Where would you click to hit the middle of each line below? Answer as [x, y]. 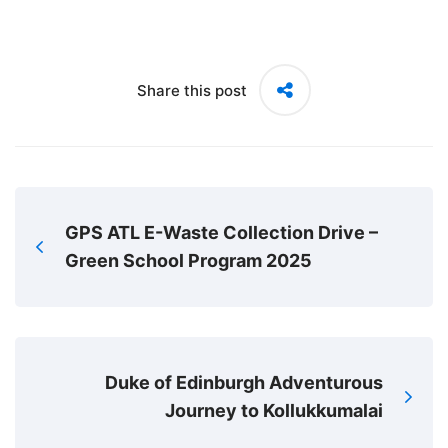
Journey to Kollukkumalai [274, 410]
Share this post [192, 90]
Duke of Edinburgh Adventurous [244, 382]
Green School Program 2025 [188, 260]
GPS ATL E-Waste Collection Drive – [221, 232]
